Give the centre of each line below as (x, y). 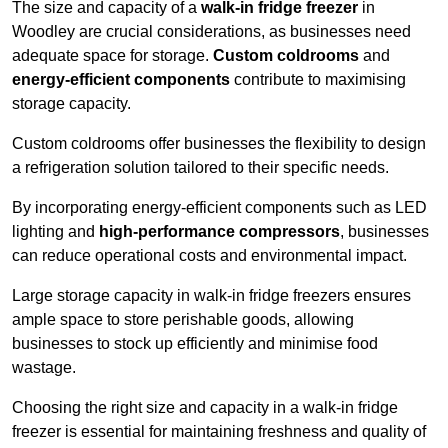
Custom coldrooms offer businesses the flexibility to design (219, 143)
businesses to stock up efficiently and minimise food (195, 343)
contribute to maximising (318, 79)
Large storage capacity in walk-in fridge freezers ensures (211, 295)
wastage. (46, 367)
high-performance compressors (219, 231)
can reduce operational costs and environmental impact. (211, 255)
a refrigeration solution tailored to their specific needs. (202, 167)
